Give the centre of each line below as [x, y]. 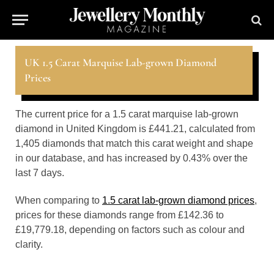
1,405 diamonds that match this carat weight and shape [134, 143]
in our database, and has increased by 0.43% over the [131, 158]
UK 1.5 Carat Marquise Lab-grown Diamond [120, 62]
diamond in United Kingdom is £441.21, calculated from [135, 129]
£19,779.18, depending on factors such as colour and [130, 230]
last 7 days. [40, 173]
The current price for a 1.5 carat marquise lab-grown [127, 114]
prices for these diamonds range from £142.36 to [120, 215]
